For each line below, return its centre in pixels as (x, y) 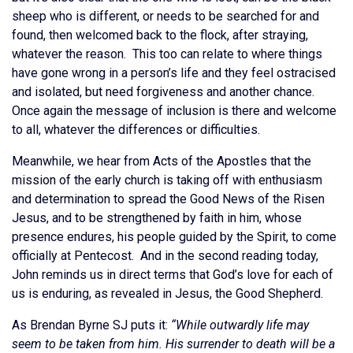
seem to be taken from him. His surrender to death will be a (173, 344)
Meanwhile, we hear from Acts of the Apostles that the (162, 161)
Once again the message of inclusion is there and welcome (174, 111)
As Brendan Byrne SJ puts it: (91, 325)
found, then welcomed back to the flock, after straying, (160, 35)
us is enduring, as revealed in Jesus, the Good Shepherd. (167, 294)
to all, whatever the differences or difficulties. (136, 130)
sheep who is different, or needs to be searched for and (165, 16)
